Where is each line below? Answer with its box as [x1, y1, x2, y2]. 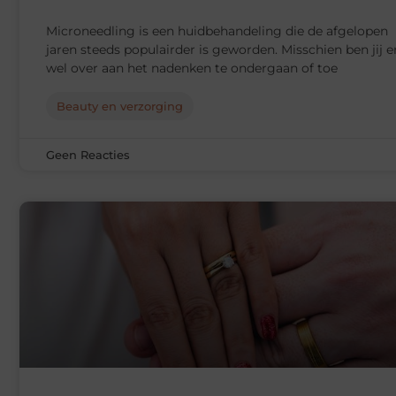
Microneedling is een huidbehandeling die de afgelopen [46, 23, 388, 40]
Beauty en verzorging [57, 99, 183, 114]
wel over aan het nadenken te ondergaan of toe [46, 60, 338, 77]
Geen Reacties [46, 148, 130, 163]
